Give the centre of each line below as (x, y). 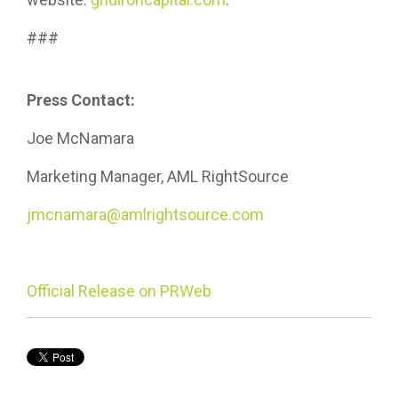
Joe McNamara (80, 139)
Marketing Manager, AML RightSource (158, 177)
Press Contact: (83, 100)
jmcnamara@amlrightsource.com (145, 215)
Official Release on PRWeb (119, 291)
